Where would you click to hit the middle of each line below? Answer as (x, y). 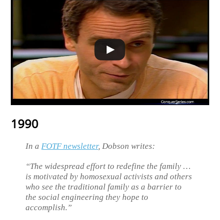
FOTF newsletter (70, 146)
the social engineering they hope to (87, 197)
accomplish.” (49, 208)
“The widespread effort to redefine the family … (108, 166)
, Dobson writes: (127, 146)
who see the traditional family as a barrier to (104, 187)
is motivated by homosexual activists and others (109, 177)
